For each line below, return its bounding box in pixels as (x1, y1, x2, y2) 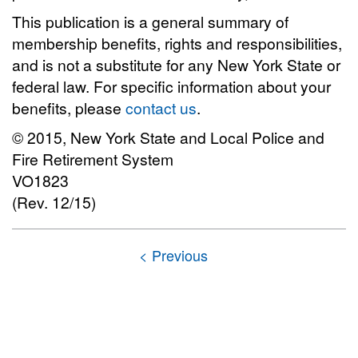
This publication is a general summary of (12, 10, 288, 32)
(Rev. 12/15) (12, 191, 96, 213)
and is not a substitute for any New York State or (12, 54, 340, 75)
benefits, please (12, 97, 125, 118)
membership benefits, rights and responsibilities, (12, 32, 342, 54)
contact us (125, 97, 197, 118)
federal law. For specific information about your (12, 75, 331, 97)
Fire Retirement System (12, 148, 173, 169)
